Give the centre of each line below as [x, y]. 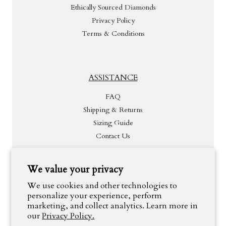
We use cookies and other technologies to [102, 186]
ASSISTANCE [113, 78]
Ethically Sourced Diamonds [113, 8]
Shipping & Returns [113, 110]
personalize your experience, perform [95, 196]
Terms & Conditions [113, 34]
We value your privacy [75, 170]
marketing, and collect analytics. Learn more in [113, 206]
